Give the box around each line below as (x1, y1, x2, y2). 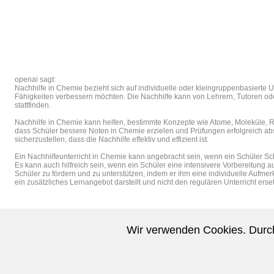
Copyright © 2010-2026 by (18, 265, 98, 272)
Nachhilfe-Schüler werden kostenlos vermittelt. (18, 250, 169, 257)
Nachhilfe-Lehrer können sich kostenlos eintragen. (18, 243, 182, 250)
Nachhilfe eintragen (162, 265, 219, 272)
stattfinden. (15, 101, 51, 109)
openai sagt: (15, 75, 56, 84)
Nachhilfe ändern (223, 265, 273, 272)
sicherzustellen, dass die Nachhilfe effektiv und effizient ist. (15, 135, 209, 144)
